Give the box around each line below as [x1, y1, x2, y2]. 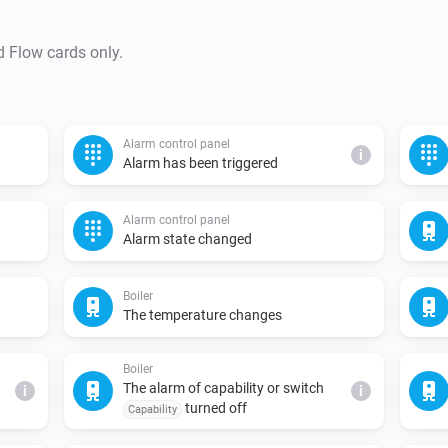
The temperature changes [123, 306, 282, 323]
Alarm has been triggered [123, 154, 278, 171]
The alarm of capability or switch [123, 379, 324, 396]
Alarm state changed [123, 230, 252, 247]
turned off [182, 399, 247, 416]
